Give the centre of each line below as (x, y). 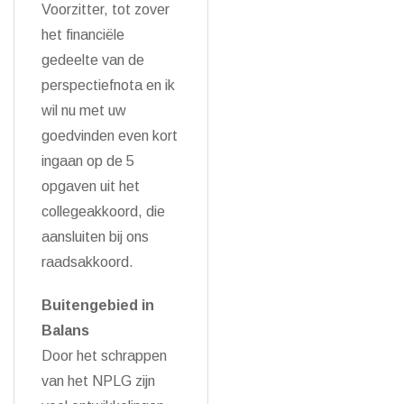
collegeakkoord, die (103, 211)
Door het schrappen (104, 356)
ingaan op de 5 (88, 161)
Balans (65, 331)
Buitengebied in (98, 305)
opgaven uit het (91, 186)
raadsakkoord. (87, 262)
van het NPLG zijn (98, 381)
